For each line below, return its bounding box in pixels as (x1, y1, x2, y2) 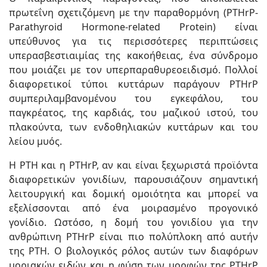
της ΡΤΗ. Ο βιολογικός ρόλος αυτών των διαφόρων (9, 244, 258, 257)
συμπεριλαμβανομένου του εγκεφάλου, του (9, 92, 258, 105)
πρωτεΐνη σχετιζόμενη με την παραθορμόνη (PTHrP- (9, 6, 258, 19)
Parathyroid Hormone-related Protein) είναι (9, 20, 258, 33)
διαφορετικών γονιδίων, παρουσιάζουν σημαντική (9, 173, 258, 186)
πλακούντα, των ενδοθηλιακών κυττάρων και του (9, 120, 258, 133)
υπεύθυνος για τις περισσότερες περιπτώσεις (9, 35, 258, 48)
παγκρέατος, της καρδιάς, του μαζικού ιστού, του (9, 106, 258, 119)
